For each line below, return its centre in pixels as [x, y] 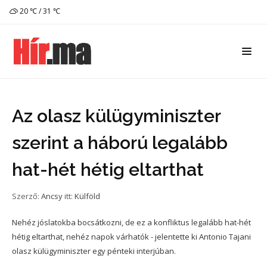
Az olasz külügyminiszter [116, 116]
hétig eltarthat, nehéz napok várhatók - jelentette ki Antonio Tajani [131, 237]
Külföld [87, 196]
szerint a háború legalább [120, 143]
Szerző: [27, 196]
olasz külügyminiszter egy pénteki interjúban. [94, 251]
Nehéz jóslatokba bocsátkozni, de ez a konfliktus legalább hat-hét [131, 222]
